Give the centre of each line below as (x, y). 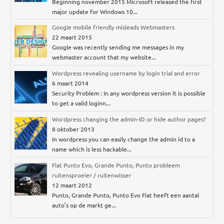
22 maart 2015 (72, 37)
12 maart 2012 (72, 185)
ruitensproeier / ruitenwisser (92, 175)
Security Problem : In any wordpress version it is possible (129, 93)
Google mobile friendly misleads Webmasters (113, 27)
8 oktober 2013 (73, 129)
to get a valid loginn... (81, 103)
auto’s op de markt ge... (84, 205)
